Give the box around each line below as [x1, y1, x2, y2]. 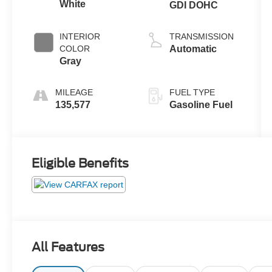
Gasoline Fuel [169, 100, 233, 110]
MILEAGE [55, 87, 93, 98]
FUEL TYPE [169, 87, 215, 98]
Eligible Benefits [32, 156, 129, 171]
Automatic [169, 44, 217, 55]
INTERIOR [59, 32, 101, 42]
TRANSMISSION [169, 32, 234, 42]
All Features [32, 240, 104, 255]
